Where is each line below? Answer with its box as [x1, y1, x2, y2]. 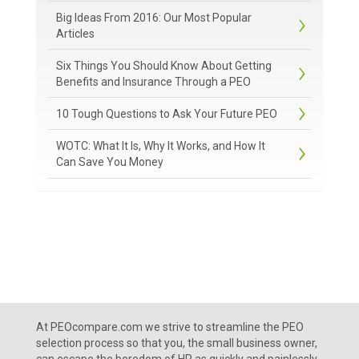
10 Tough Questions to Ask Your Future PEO [56, 107, 277, 120]
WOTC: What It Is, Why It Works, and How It [56, 139, 265, 152]
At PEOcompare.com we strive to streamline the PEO [36, 321, 304, 333]
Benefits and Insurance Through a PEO [56, 75, 251, 88]
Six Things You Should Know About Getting [56, 59, 272, 72]
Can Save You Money [56, 155, 163, 168]
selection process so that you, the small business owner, [36, 337, 317, 349]
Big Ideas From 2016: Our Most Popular [56, 11, 252, 24]
